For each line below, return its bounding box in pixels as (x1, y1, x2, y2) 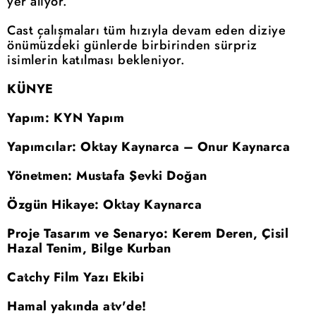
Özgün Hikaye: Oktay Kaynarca (7, 195, 202, 214)
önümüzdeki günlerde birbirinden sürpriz (7, 36, 257, 55)
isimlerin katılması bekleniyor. (7, 51, 186, 70)
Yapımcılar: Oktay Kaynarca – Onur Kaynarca (7, 138, 290, 157)
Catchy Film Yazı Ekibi (7, 268, 144, 287)
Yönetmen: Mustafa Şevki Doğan (7, 166, 207, 186)
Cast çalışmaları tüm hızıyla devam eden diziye (7, 21, 286, 40)
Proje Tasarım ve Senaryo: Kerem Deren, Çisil (7, 224, 288, 243)
